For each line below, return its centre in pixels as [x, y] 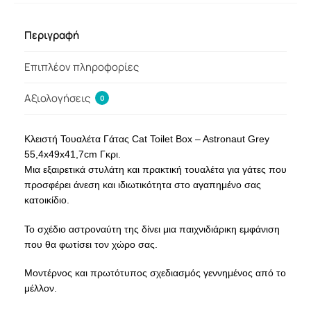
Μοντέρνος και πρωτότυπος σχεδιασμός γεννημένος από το [155, 273]
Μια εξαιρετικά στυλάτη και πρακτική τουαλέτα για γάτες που [155, 170]
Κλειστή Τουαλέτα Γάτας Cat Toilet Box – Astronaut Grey [147, 139]
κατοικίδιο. [47, 200]
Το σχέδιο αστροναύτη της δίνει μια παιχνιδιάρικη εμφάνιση [152, 229]
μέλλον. [41, 288]
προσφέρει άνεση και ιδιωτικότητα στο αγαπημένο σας [143, 185]
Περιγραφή [52, 35]
